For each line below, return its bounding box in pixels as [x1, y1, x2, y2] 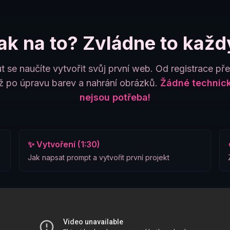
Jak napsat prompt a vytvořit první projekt [28, 153, 170, 162]
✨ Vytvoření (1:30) [28, 139, 101, 149]
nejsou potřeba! [80, 92, 150, 103]
